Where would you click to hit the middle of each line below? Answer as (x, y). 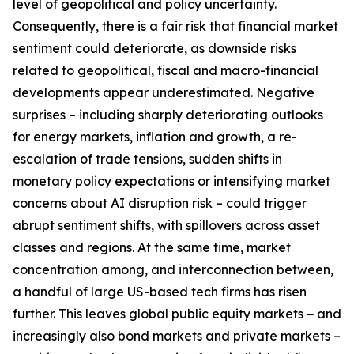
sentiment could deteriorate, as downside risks (154, 48)
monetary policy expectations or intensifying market (171, 181)
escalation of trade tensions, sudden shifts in (147, 159)
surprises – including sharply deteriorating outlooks (168, 115)
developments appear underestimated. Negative (164, 92)
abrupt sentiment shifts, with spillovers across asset (166, 225)
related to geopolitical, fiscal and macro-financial (166, 70)
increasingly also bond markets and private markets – (177, 336)
